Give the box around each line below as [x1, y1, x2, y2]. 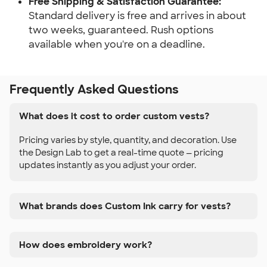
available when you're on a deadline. [29, 38, 205, 51]
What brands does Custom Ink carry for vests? [19, 200, 231, 213]
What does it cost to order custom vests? [19, 110, 209, 122]
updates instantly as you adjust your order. [19, 159, 196, 170]
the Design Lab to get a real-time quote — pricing [19, 147, 223, 158]
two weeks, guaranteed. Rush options [29, 24, 213, 36]
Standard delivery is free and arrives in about [29, 10, 246, 22]
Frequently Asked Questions [10, 82, 179, 97]
